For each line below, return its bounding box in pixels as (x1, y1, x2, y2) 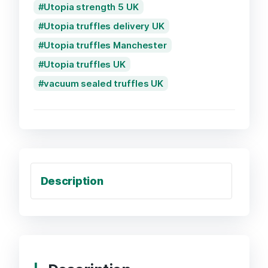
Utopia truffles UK (44, 58, 126, 70)
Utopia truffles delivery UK (44, 20, 165, 32)
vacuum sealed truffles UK (44, 77, 164, 89)
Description (40, 174, 103, 187)
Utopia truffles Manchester (44, 39, 167, 51)
